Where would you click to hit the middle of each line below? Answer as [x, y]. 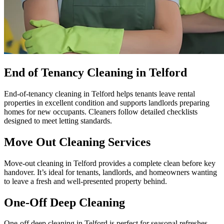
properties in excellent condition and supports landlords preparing [107, 102]
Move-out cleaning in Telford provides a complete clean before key [110, 163]
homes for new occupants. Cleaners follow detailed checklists [101, 111]
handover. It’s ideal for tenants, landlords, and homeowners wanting [110, 172]
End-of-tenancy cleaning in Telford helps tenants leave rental [99, 93]
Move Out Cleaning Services [77, 142]
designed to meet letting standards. [58, 120]
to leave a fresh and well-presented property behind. [85, 181]
